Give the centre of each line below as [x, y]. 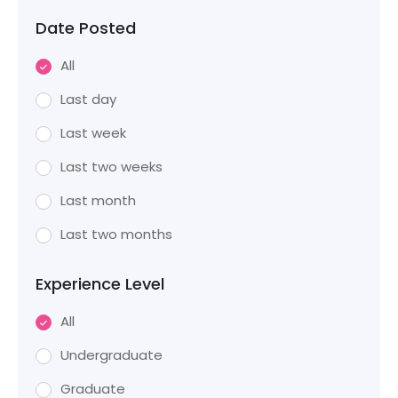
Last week [93, 133]
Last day [88, 99]
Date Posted [86, 28]
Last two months [116, 234]
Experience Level [100, 284]
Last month [98, 200]
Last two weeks [111, 167]
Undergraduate [111, 355]
